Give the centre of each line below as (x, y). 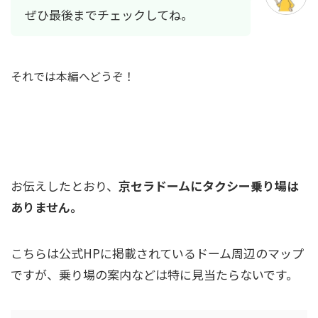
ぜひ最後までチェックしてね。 (109, 15)
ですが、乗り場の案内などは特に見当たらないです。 (154, 274)
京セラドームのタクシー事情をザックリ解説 (161, 143)
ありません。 (46, 207)
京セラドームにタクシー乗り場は (209, 186)
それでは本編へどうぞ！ (73, 76)
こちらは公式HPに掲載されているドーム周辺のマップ (157, 253)
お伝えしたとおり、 (65, 186)
